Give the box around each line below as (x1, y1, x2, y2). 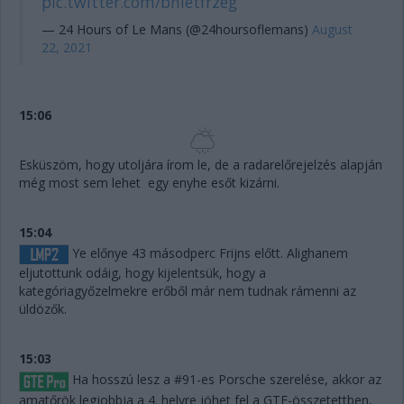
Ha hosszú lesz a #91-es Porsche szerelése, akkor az (69, 371, 381, 389)
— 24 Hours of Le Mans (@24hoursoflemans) (41, 21, 312, 39)
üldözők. (19, 300, 67, 318)
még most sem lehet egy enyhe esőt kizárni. (19, 174, 280, 192)
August (312, 21, 353, 39)
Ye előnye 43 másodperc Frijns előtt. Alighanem (69, 244, 348, 262)
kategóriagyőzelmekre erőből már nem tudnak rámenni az (19, 282, 356, 300)
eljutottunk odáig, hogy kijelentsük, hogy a (19, 264, 266, 282)
